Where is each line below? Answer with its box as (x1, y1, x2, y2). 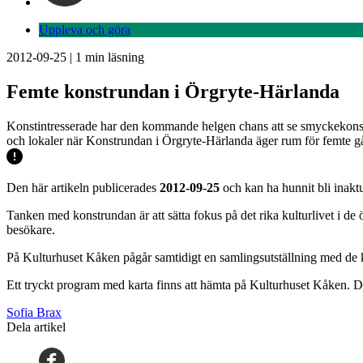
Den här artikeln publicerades (6, 180, 160, 194)
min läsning (82, 50, 144, 64)
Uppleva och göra (39, 23, 130, 36)
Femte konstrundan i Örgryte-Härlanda (6, 80, 340, 102)
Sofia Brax (6, 305, 62, 319)
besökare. (6, 222, 55, 237)
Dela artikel (6, 319, 66, 334)
